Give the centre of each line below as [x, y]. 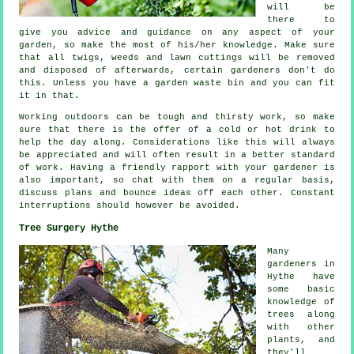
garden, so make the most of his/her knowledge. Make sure [177, 45]
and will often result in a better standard [216, 155]
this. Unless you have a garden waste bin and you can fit [177, 83]
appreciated [66, 155]
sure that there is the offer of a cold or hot [154, 130]
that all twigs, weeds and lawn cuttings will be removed [177, 58]
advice [94, 33]
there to [301, 20]
